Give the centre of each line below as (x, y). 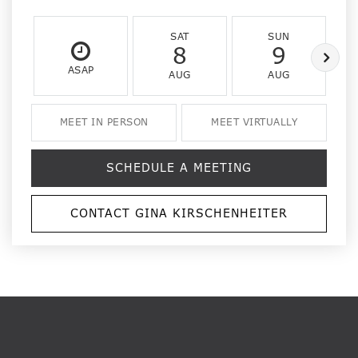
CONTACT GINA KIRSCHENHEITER (179, 213)
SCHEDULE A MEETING (179, 168)
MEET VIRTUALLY (254, 122)
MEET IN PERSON (104, 122)
